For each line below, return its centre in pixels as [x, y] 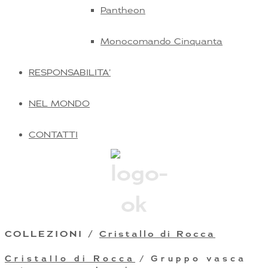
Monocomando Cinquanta [162, 41]
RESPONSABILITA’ [70, 72]
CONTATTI [53, 134]
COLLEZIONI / [52, 234]
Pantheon [123, 10]
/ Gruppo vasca [191, 259]
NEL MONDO [59, 103]
